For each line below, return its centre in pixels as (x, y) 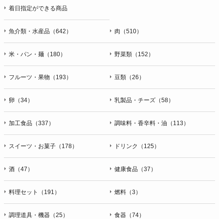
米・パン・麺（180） (37, 54)
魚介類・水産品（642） (40, 31)
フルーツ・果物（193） (40, 77)
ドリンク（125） (137, 146)
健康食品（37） (135, 169)
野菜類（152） (134, 54)
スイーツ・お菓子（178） (43, 146)
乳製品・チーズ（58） (144, 100)
